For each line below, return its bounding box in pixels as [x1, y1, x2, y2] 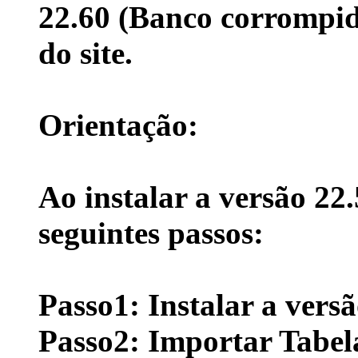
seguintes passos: [38, 215, 264, 250]
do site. [38, 35, 133, 70]
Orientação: [38, 107, 198, 142]
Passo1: [38, 287, 140, 322]
